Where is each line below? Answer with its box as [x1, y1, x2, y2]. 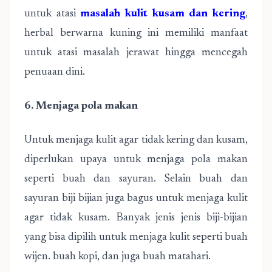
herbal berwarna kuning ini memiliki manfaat [24, 28, 248, 39]
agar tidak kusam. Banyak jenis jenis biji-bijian [24, 212, 248, 223]
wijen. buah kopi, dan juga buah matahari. [24, 251, 211, 262]
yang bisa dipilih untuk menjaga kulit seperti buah [24, 232, 248, 243]
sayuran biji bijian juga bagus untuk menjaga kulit [24, 193, 248, 204]
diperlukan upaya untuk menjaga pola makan [24, 154, 248, 165]
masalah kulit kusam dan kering [80, 8, 246, 19]
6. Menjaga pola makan [24, 101, 138, 112]
